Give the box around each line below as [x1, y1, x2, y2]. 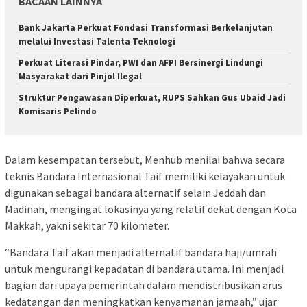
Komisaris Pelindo [19, 105, 97, 117]
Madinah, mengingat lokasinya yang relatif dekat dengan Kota [5, 202, 297, 217]
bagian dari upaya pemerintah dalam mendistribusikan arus [5, 278, 282, 293]
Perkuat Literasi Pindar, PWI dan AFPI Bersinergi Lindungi [19, 56, 263, 69]
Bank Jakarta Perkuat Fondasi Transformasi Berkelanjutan [19, 21, 273, 34]
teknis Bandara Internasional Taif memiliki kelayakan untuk [5, 169, 285, 184]
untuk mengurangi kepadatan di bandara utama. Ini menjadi [5, 262, 284, 276]
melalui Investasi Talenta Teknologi [19, 35, 175, 47]
